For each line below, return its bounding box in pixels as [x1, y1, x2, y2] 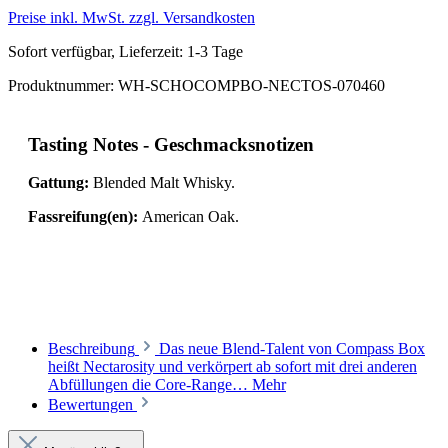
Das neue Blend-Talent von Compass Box [159, 340, 425, 358]
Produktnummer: [8, 76, 118, 94]
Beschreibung [48, 340, 135, 358]
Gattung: [28, 174, 89, 192]
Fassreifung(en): [28, 208, 138, 226]
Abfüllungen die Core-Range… [48, 376, 252, 394]
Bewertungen [48, 396, 137, 414]
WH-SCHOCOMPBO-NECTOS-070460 [118, 76, 385, 94]
